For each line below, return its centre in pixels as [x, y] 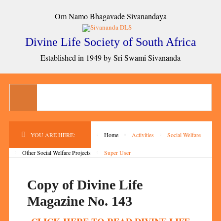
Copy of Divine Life [85, 184]
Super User [117, 152]
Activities [143, 135]
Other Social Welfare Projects [56, 152]
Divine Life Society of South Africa [110, 42]
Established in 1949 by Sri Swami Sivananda [110, 57]
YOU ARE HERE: [54, 135]
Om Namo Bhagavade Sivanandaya [110, 16]
